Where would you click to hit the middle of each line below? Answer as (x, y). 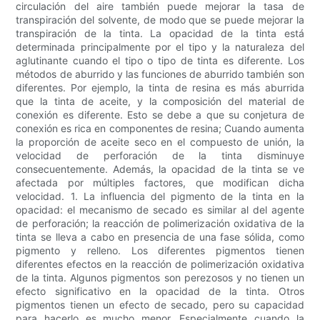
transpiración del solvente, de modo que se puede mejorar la (160, 20)
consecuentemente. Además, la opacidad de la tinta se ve (160, 169)
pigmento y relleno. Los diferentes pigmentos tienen (160, 251)
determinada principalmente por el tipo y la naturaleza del (160, 47)
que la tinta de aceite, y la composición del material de (160, 101)
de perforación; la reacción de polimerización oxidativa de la (160, 224)
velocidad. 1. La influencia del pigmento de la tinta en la (160, 196)
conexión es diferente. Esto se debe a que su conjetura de (160, 115)
